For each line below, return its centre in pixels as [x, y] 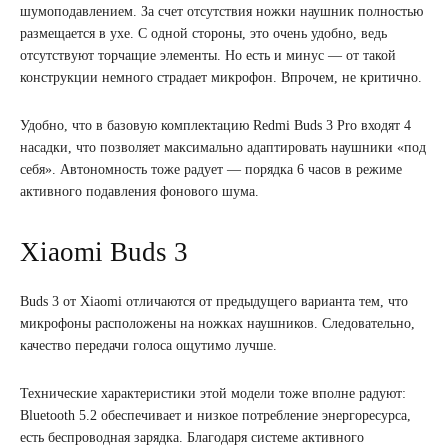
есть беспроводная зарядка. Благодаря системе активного [192, 437]
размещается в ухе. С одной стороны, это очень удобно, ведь [203, 33]
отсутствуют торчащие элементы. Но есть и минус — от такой [208, 55]
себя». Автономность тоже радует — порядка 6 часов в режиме [211, 169]
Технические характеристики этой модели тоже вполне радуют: [213, 393]
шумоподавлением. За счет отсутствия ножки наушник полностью [221, 11]
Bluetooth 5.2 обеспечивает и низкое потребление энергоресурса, [215, 415]
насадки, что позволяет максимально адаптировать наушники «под [223, 147]
